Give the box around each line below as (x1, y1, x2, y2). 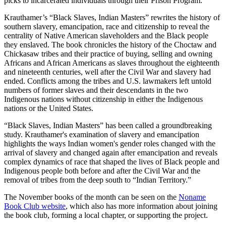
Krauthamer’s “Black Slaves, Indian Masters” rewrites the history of (4, 13, 220, 22)
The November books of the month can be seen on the (4, 192, 179, 201)
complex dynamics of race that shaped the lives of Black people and (4, 157, 219, 166)
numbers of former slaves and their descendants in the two (4, 85, 188, 94)
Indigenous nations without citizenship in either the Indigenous (4, 94, 203, 103)
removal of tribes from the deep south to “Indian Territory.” (4, 175, 191, 184)
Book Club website (4, 201, 66, 210)
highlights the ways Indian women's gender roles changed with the (4, 139, 215, 148)
